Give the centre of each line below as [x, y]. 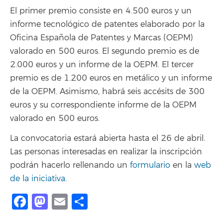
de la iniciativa [38, 179]
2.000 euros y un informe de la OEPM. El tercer [102, 64]
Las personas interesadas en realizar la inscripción [106, 152]
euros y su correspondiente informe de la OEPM [103, 105]
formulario [150, 166]
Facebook [66, 202]
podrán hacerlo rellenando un [70, 166]
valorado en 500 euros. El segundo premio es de [105, 51]
